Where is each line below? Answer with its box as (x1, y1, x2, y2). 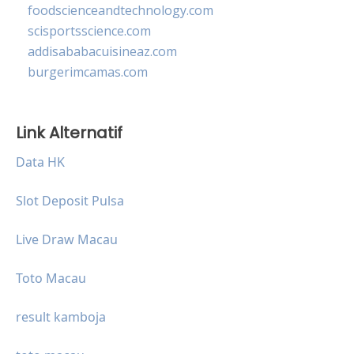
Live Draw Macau (16, 230, 118, 248)
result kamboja (16, 307, 106, 326)
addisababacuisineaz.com (28, 42, 177, 60)
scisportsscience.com (28, 21, 151, 40)
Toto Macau (16, 269, 86, 287)
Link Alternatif (16, 121, 122, 144)
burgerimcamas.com (28, 62, 148, 81)
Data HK (16, 153, 65, 171)
